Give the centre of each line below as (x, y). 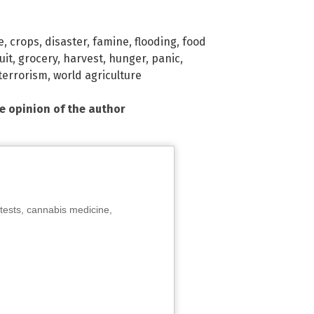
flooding (156, 42)
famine (111, 42)
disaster (66, 42)
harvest (83, 59)
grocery (38, 59)
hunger (127, 59)
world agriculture (97, 76)
